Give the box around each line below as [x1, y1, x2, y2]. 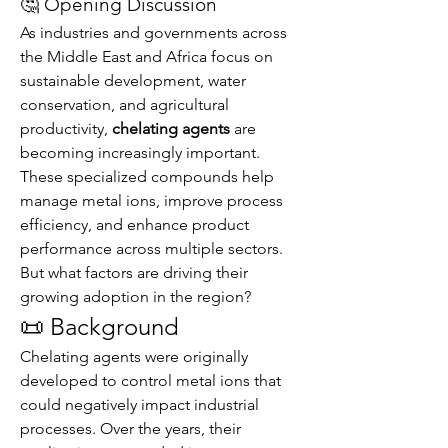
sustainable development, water [20, 71, 246, 90]
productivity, [20, 119, 112, 138]
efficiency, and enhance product [20, 215, 249, 234]
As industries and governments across [20, 23, 287, 42]
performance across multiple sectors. [20, 239, 283, 258]
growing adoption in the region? [20, 287, 251, 306]
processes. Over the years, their [20, 419, 241, 438]
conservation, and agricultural [20, 95, 229, 114]
